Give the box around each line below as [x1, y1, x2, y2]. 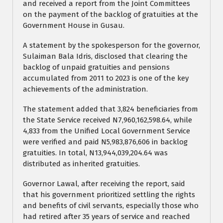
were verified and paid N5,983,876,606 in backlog [23, 137, 188, 147]
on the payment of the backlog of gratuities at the [23, 10, 198, 19]
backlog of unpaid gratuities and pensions [23, 63, 170, 72]
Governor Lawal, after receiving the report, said [23, 179, 185, 189]
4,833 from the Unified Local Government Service [23, 126, 190, 136]
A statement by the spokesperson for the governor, [23, 41, 200, 50]
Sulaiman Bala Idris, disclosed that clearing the [23, 52, 188, 61]
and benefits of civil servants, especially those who [23, 201, 199, 211]
